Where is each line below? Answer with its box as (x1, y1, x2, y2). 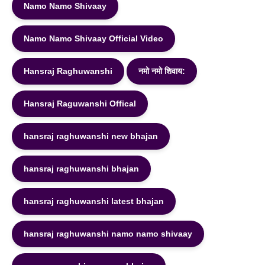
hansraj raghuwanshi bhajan (24, 164, 139, 173)
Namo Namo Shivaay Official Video (24, 34, 163, 43)
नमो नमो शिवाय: (138, 66, 185, 76)
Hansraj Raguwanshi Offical (24, 99, 136, 108)
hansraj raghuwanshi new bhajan (24, 131, 158, 141)
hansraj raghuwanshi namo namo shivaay (24, 229, 192, 238)
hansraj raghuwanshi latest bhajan (24, 196, 164, 206)
